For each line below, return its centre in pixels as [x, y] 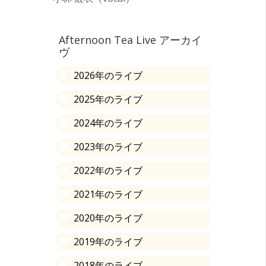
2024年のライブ [108, 123]
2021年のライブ [108, 194]
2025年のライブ [108, 99]
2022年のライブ [108, 170]
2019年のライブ [108, 241]
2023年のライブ [108, 146]
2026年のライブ [108, 75]
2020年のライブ [108, 218]
